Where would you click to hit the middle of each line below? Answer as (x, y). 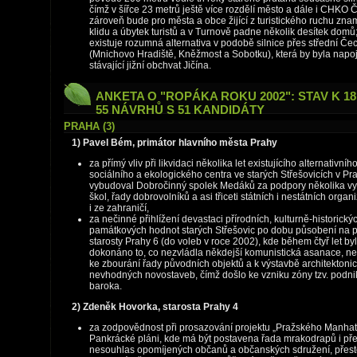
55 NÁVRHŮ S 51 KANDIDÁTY (180, 110)
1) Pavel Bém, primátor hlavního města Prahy (175, 143)
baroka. (106, 286)
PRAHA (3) (89, 126)
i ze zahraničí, (119, 208)
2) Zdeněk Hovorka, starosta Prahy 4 (155, 307)
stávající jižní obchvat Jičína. (150, 65)
